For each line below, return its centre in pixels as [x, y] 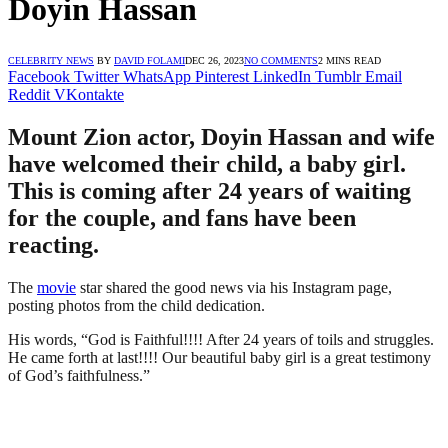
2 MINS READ [349, 60]
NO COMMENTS [281, 60]
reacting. [53, 244]
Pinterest [222, 76]
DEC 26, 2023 [214, 60]
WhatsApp [157, 76]
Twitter [96, 76]
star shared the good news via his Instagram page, [234, 287]
